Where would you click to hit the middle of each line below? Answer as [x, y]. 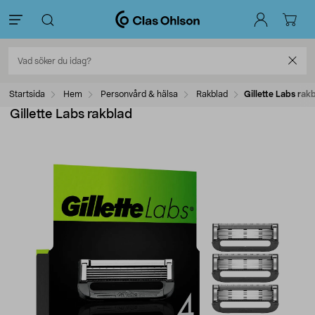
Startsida [27, 94]
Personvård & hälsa [139, 94]
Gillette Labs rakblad [71, 115]
